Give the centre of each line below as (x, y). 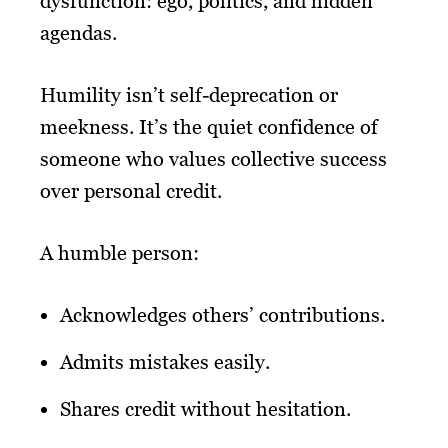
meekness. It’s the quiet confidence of (209, 126)
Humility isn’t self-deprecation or (189, 94)
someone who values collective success (213, 158)
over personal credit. (131, 190)
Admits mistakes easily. (165, 361)
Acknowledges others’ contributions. (222, 314)
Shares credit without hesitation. (205, 408)
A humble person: (119, 252)
